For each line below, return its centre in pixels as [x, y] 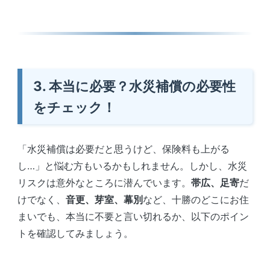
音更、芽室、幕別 [104, 199]
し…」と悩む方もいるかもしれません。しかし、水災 [132, 165]
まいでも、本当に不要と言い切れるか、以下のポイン [133, 216]
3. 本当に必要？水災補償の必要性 [134, 86]
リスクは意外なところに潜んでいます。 [104, 182]
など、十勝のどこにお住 [196, 199]
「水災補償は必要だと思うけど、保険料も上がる [123, 149]
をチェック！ [74, 107]
